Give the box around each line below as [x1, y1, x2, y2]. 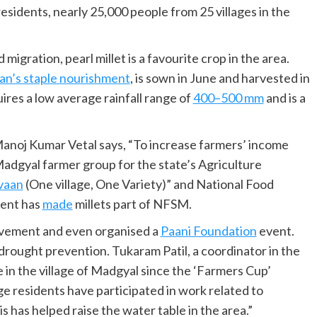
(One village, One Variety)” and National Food [23, 176, 274, 192]
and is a [263, 90, 306, 106]
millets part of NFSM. [72, 196, 192, 212]
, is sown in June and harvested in [129, 70, 310, 86]
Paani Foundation [160, 223, 257, 239]
